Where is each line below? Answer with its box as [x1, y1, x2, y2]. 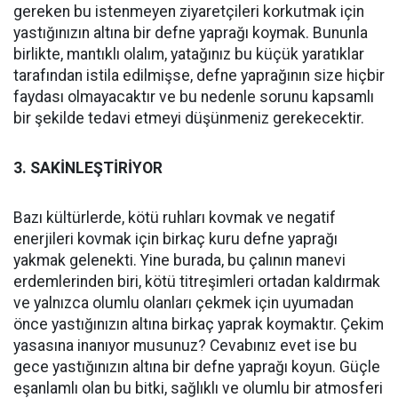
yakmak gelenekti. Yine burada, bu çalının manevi [13, 251, 346, 269]
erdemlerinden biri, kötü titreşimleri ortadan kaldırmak [13, 272, 380, 291]
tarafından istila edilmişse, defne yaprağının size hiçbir [13, 66, 385, 84]
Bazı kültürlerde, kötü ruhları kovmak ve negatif [13, 208, 336, 227]
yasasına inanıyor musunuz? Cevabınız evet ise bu [13, 336, 357, 354]
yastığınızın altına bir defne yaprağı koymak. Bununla [13, 23, 368, 42]
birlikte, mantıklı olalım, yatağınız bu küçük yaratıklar [13, 44, 364, 63]
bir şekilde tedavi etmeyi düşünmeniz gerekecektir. [13, 108, 364, 127]
